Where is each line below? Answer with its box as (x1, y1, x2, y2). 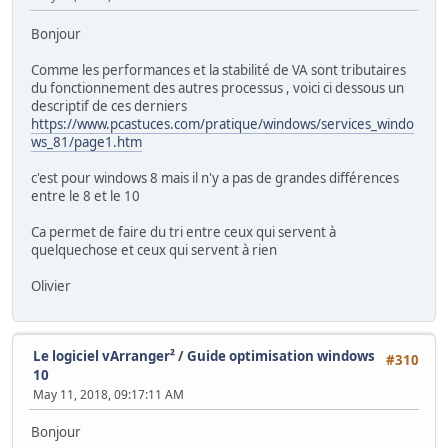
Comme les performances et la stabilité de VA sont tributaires (31, 60, 406, 79)
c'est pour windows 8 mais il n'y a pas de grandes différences (31, 168, 399, 187)
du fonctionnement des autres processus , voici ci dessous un (31, 78, 404, 97)
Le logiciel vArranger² (33, 346, 175, 365)
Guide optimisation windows (187, 346, 375, 365)
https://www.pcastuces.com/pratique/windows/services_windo (31, 114, 414, 133)
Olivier (31, 276, 71, 295)
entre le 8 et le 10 (31, 186, 140, 205)
